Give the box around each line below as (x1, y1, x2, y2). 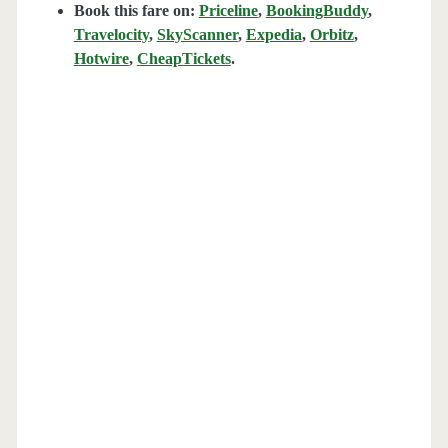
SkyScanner (156, 26, 238, 44)
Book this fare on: (73, 2, 199, 20)
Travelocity (73, 26, 149, 44)
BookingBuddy (265, 2, 368, 20)
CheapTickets (136, 50, 231, 68)
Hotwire (73, 50, 129, 68)
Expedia (245, 26, 302, 44)
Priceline (198, 2, 258, 20)
